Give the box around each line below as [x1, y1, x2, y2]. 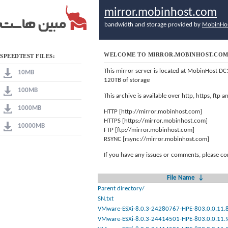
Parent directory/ [98, 185, 145, 192]
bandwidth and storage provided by [104, 21, 202, 28]
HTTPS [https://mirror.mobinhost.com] [104, 118, 208, 124]
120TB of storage [104, 77, 150, 83]
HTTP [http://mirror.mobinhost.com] [104, 108, 202, 115]
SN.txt [98, 195, 113, 202]
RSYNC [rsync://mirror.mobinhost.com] [104, 136, 209, 142]
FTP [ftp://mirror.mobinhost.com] [104, 127, 194, 133]
